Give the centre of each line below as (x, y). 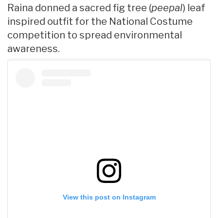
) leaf (194, 8)
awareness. (34, 49)
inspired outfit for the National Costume (100, 22)
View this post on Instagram (109, 197)
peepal (167, 8)
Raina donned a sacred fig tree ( (79, 8)
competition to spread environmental (95, 35)
